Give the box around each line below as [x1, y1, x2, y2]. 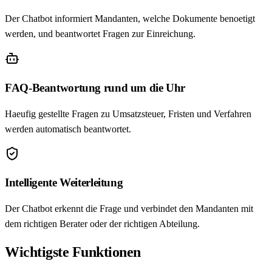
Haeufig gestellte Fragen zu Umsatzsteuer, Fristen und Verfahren [5, 108, 251, 119]
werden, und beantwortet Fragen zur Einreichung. [5, 29, 195, 39]
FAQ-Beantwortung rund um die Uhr [5, 81, 186, 94]
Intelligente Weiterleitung [5, 176, 123, 189]
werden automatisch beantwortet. [5, 123, 131, 134]
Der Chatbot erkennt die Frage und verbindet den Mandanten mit [5, 203, 253, 214]
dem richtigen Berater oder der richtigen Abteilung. [5, 219, 200, 229]
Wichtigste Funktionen [5, 243, 141, 260]
